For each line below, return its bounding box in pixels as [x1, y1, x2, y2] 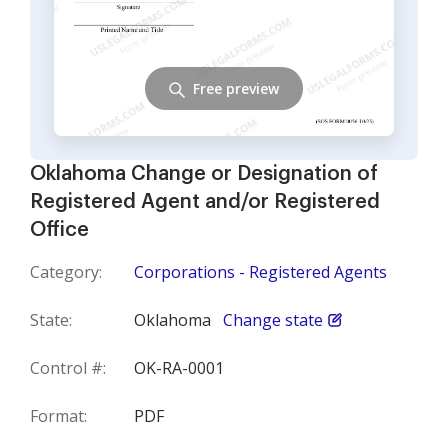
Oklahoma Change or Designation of [30, 164, 378, 184]
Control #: [30, 357, 106, 379]
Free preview [193, 78, 279, 98]
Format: [30, 405, 87, 427]
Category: [30, 261, 102, 283]
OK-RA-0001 [134, 357, 224, 379]
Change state [223, 309, 323, 331]
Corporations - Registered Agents [134, 261, 387, 283]
